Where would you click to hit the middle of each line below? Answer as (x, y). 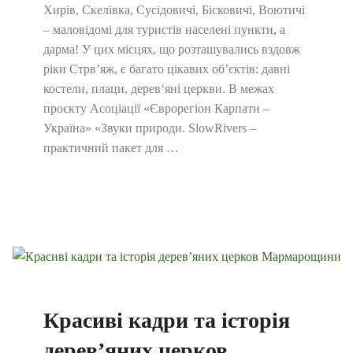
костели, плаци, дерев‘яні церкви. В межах (159, 89)
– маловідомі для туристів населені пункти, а (164, 30)
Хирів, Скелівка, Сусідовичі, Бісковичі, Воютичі (174, 10)
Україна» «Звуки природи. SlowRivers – (150, 128)
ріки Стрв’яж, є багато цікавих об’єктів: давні (167, 69)
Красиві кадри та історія (167, 320)
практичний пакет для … (111, 148)
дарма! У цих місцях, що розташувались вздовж (172, 49)
